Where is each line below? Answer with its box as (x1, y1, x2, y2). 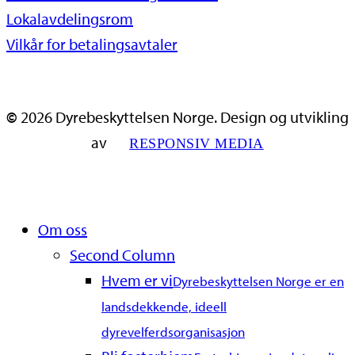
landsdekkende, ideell (101, 298, 227, 315)
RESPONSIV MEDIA (129, 136, 264, 152)
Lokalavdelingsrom (6, 9, 133, 29)
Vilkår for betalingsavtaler (6, 34, 177, 55)
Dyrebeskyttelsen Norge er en (173, 273, 344, 290)
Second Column (70, 245, 175, 265)
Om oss (38, 219, 87, 240)
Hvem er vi (101, 270, 173, 291)
